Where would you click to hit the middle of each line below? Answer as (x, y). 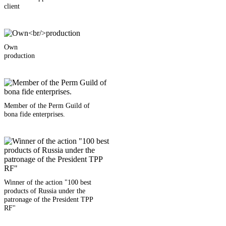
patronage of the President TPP (48, 200)
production (19, 56)
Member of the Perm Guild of (47, 106)
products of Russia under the (45, 191)
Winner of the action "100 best (48, 182)
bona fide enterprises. (35, 114)
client (12, 6)
